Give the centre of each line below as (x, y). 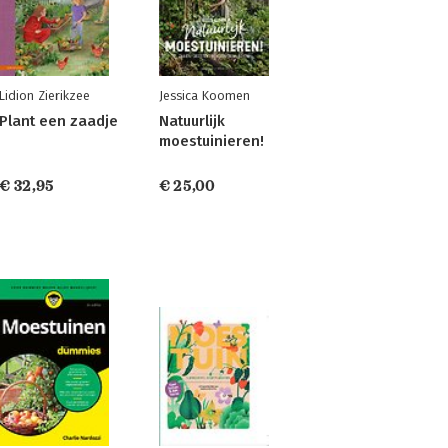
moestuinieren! (211, 141)
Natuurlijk (191, 121)
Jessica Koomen (204, 95)
